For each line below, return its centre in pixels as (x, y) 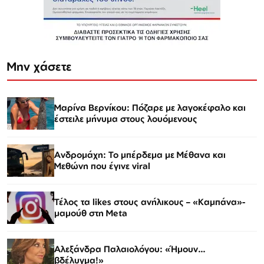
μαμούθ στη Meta (91, 213)
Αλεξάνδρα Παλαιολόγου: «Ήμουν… (130, 249)
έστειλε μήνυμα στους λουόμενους (126, 119)
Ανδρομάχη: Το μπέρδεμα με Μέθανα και (140, 155)
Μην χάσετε (39, 66)
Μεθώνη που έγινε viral (102, 166)
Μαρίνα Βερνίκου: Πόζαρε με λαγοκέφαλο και (150, 108)
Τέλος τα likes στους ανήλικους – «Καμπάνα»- (150, 202)
